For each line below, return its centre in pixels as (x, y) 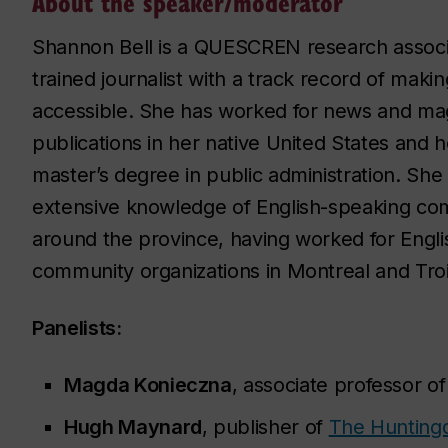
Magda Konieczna (148, 385)
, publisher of (265, 427)
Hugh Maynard (133, 427)
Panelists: (77, 328)
